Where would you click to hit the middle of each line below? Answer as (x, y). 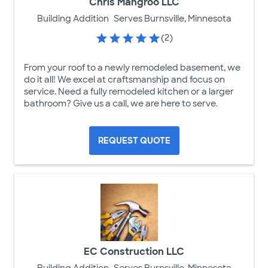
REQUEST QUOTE (134, 140)
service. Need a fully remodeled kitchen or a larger (129, 91)
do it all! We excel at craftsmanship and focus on (124, 79)
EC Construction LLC (134, 251)
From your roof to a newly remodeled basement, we (132, 67)
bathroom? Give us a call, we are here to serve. (121, 103)
